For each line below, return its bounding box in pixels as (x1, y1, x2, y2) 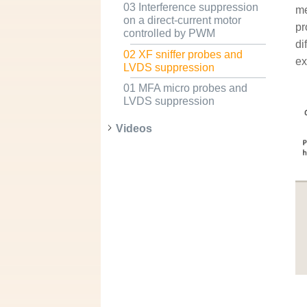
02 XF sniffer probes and (123, 48, 243, 60)
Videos (115, 122, 152, 134)
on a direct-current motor (123, 14, 241, 27)
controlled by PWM (123, 27, 215, 40)
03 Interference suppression (123, 1, 258, 14)
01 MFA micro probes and (123, 82, 247, 94)
